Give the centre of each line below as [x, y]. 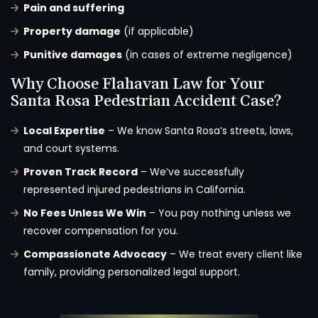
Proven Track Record [81, 172]
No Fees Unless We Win [85, 213]
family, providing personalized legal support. [132, 272]
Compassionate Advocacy [95, 254]
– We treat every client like [235, 254]
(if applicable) [157, 32]
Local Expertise [64, 131]
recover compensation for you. [101, 231]
